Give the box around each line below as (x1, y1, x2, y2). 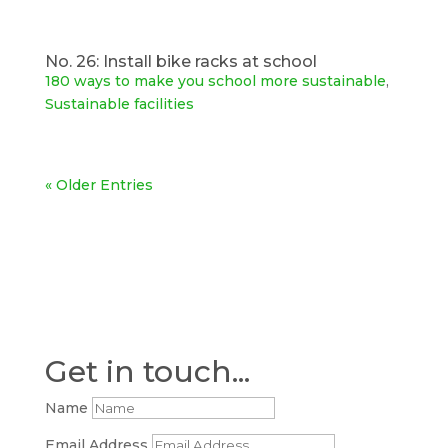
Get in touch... (44, 352, 250, 390)
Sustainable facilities (44, 94, 194, 113)
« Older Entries (44, 175, 153, 194)
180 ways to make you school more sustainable (44, 71, 386, 90)
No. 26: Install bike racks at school (44, 51, 317, 71)
